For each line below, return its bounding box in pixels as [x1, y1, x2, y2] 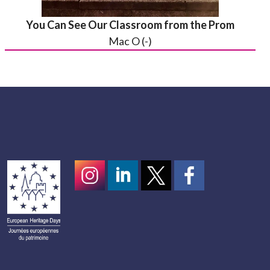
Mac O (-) [108, 34, 152, 48]
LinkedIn [107, 198, 148, 212]
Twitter [140, 198, 177, 212]
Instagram [74, 198, 122, 212]
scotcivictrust [174, 198, 239, 212]
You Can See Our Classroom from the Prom [26, 18, 234, 31]
